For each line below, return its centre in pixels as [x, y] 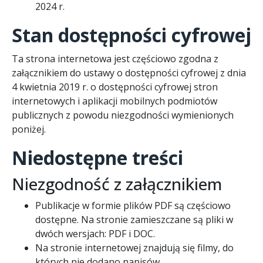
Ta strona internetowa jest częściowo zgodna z [115, 58]
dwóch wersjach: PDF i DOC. [95, 233]
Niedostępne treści [97, 157]
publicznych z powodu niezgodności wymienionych [123, 115]
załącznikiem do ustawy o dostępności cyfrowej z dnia [129, 73]
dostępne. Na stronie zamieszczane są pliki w [134, 219]
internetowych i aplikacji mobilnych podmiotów [114, 101]
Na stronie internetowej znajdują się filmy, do [134, 247]
